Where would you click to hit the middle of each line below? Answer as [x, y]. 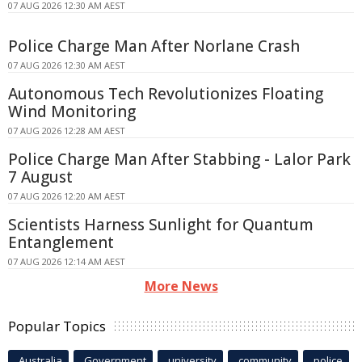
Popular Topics [57, 326]
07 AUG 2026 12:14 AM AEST [67, 261]
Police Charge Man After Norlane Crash [154, 46]
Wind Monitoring [72, 111]
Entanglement [61, 242]
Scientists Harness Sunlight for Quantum [161, 224]
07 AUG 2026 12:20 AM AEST [67, 196]
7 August [40, 177]
